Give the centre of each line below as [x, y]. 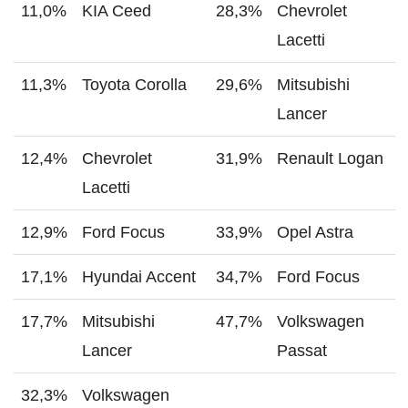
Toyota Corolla [134, 85]
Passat [302, 351]
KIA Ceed [117, 11]
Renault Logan [330, 159]
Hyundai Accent [139, 277]
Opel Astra [315, 233]
